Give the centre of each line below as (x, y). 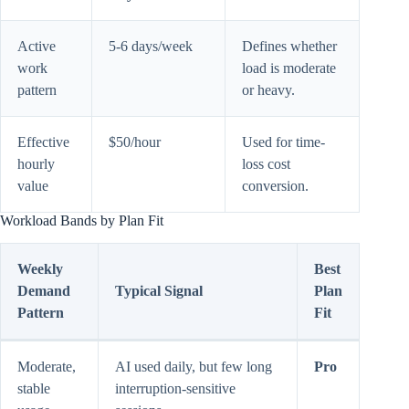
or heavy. (268, 89)
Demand (44, 290)
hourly (36, 163)
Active (37, 46)
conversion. (275, 185)
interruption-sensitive (175, 388)
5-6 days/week (151, 46)
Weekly (40, 268)
